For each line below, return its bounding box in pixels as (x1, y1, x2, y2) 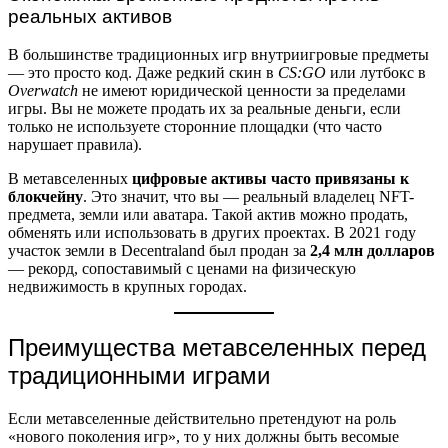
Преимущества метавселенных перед (8, 334, 426, 362)
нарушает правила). (8, 136, 142, 154)
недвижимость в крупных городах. (8, 278, 247, 296)
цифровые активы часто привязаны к (132, 170, 409, 188)
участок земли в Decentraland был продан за (8, 242, 310, 260)
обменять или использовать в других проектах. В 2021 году (8, 224, 416, 242)
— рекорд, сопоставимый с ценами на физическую (8, 260, 356, 278)
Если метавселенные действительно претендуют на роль (8, 410, 396, 428)
